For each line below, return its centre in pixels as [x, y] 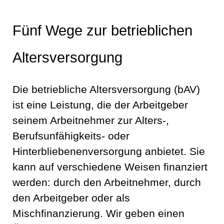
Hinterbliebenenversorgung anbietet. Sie [109, 152]
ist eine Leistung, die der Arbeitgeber [100, 105]
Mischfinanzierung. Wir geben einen [98, 214]
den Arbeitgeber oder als [71, 198]
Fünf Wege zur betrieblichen [102, 30]
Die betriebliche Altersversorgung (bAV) [106, 90]
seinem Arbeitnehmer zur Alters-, [91, 121]
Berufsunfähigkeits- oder [71, 136]
